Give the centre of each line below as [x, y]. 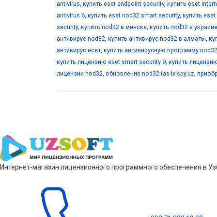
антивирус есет [79, 50]
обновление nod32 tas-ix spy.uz [150, 73]
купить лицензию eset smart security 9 [111, 62]
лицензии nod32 [80, 73]
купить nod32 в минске [114, 27]
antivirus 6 [71, 15]
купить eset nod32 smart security [134, 15]
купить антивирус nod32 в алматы [157, 38]
